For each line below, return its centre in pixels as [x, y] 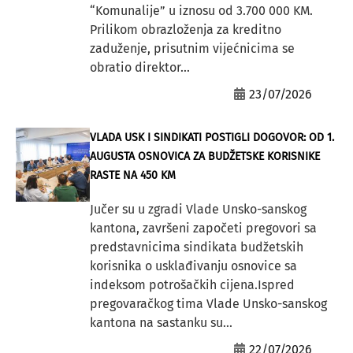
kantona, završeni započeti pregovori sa [203, 228]
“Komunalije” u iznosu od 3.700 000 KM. [201, 10]
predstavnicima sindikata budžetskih [196, 247]
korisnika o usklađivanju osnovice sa [193, 266]
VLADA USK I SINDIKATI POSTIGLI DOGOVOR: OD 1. [212, 137]
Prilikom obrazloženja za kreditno [185, 29]
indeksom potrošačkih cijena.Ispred [192, 284]
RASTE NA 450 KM [132, 175]
